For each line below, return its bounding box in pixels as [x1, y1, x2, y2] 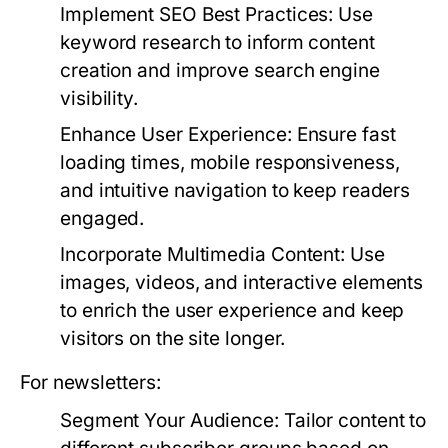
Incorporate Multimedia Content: [60, 243, 346, 266]
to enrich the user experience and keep [60, 299, 405, 322]
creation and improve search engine [60, 59, 380, 82]
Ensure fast [291, 123, 396, 146]
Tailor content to [278, 409, 427, 432]
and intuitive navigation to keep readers [60, 179, 411, 202]
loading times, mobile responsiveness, [60, 151, 400, 174]
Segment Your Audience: [60, 409, 279, 432]
